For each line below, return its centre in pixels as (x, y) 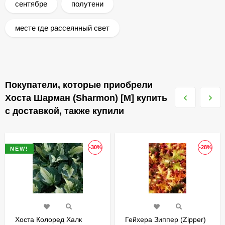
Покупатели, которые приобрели (79, 85)
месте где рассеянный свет (62, 28)
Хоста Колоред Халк (48, 219)
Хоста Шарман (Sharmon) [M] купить (86, 98)
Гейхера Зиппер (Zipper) (165, 219)
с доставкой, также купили (65, 111)
